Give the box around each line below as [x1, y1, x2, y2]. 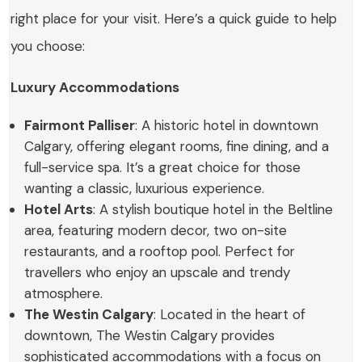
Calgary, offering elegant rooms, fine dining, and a [24, 137, 330, 156]
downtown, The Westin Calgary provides [24, 326, 276, 345]
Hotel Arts [24, 200, 94, 219]
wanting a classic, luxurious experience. [24, 179, 265, 198]
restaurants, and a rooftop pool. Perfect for [24, 242, 296, 261]
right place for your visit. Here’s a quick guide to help [11, 10, 338, 28]
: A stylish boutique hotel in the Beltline [93, 200, 334, 219]
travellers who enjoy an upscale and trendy [24, 263, 291, 282]
